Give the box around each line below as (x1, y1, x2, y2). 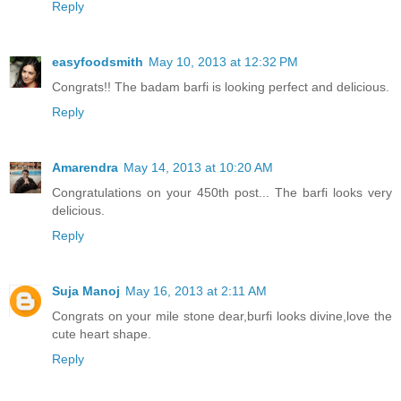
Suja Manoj (52, 283, 120, 298)
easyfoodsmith (52, 54, 143, 69)
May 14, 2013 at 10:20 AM (124, 159, 273, 175)
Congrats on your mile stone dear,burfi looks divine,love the (52, 308, 392, 323)
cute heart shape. (52, 326, 151, 341)
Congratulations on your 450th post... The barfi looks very (52, 184, 392, 200)
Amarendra (52, 159, 118, 175)
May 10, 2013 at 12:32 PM (149, 54, 298, 69)
